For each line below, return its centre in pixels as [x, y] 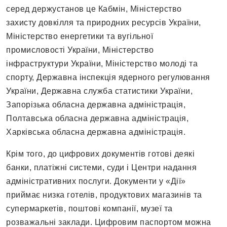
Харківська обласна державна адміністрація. [96, 132]
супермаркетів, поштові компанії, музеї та [89, 209]
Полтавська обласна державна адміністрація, [97, 119]
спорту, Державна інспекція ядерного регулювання [108, 78]
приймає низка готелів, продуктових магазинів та [104, 195]
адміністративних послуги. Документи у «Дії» [96, 181]
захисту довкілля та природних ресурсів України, [104, 23]
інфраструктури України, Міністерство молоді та [102, 64]
